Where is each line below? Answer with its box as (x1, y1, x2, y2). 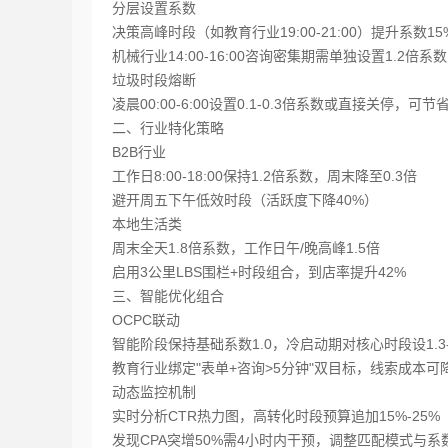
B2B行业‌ (112, 144, 166, 160)
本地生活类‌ (112, 216, 182, 232)
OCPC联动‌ (112, 312, 180, 328)
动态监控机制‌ (112, 384, 196, 400)
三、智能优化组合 (112, 288, 224, 304)
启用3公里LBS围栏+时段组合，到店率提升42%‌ (112, 264, 406, 280)
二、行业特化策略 (112, 120, 224, 136)
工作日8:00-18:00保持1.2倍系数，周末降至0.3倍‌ (112, 168, 417, 184)
